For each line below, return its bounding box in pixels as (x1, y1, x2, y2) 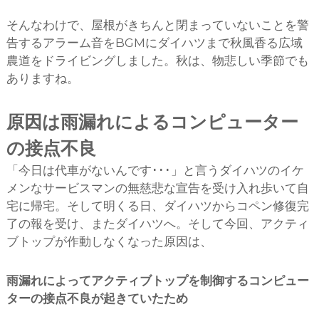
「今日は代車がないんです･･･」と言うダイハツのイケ (6, 163, 304, 178)
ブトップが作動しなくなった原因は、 (6, 234, 212, 249)
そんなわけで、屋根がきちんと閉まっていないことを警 (6, 18, 309, 33)
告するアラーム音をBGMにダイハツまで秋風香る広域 (6, 36, 303, 51)
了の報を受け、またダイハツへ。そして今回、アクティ (6, 216, 309, 231)
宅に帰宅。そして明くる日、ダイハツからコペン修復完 (6, 199, 309, 214)
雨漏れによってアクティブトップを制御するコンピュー (6, 273, 309, 288)
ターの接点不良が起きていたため (6, 291, 188, 306)
